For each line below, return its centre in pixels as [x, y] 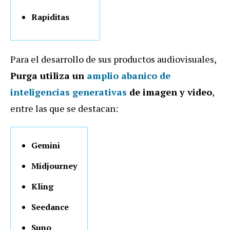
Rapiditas [50, 17]
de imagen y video [169, 92]
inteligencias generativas [69, 92]
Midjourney [54, 166]
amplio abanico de [129, 76]
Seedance [50, 207]
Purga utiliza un [49, 76]
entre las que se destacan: [64, 109]
